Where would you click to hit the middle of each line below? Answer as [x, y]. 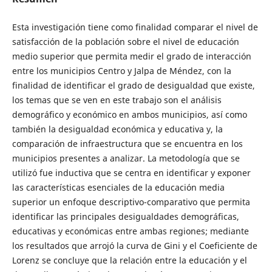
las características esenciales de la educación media [118, 187]
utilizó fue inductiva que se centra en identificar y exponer [131, 172]
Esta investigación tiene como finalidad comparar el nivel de [135, 27]
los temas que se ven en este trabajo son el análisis [117, 100]
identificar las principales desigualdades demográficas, [125, 216]
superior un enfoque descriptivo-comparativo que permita [131, 202]
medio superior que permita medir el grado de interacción [131, 56]
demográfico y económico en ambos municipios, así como [129, 114]
